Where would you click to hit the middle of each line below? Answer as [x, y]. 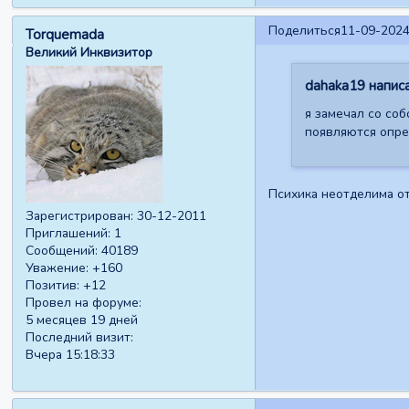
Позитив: [53, 286]
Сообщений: [62, 251]
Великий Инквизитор [89, 52]
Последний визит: [80, 338]
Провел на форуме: [84, 303]
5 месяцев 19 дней [82, 320]
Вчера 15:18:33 [71, 355]
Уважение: [58, 268]
